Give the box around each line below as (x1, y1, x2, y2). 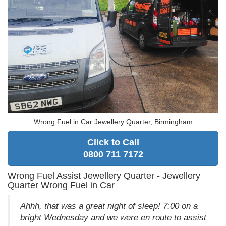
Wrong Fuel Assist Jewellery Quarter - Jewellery (8, 170, 200, 181)
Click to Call (87, 137, 139, 147)
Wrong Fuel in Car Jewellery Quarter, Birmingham (33, 117, 193, 126)
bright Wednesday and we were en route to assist (20, 212, 206, 222)
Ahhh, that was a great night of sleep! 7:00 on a (20, 201, 198, 211)
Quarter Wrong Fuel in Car (8, 180, 115, 190)
